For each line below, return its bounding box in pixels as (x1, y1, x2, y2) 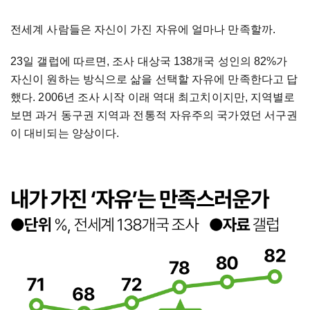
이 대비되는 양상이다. (10, 127, 120, 139)
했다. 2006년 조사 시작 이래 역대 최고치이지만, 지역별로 (10, 91, 295, 103)
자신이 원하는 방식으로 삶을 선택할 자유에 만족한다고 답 (10, 73, 298, 85)
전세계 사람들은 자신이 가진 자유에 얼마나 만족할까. (10, 24, 275, 35)
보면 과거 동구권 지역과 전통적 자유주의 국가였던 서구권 (10, 109, 298, 121)
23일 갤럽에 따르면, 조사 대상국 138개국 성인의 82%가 (10, 55, 288, 67)
